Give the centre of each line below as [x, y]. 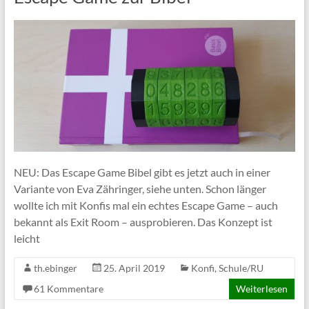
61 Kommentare [68, 288]
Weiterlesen [262, 288]
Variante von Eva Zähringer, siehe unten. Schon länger [140, 188]
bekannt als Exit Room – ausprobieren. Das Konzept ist [143, 221]
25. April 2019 [134, 268]
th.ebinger [55, 268]
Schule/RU [241, 268]
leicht [27, 238]
